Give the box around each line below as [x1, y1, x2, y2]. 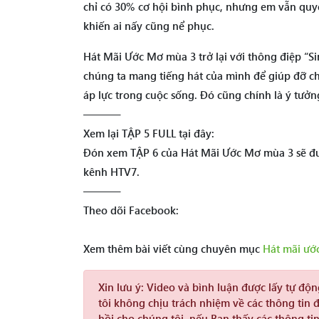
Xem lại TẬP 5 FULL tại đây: [83, 126, 214, 140]
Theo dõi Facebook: [83, 203, 179, 217]
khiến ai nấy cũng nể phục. [83, 19, 214, 33]
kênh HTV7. [83, 164, 140, 179]
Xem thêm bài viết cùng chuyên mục [83, 241, 263, 256]
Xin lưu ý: [98, 280, 144, 294]
